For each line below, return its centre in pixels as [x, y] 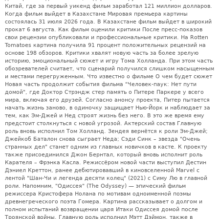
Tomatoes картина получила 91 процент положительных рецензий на [105, 45]
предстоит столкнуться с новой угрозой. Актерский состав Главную [103, 124]
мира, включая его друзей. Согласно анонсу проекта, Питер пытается [107, 100]
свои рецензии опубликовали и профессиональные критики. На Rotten [107, 38]
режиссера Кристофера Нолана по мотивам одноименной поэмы [98, 194]
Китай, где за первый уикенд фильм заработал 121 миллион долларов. [109, 6]
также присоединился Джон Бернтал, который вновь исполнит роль [104, 155]
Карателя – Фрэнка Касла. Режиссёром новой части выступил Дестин [106, 163]
